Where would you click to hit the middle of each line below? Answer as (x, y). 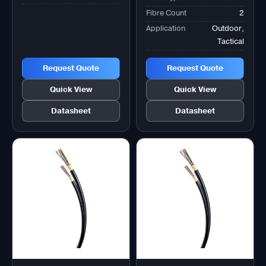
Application (166, 29)
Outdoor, (228, 29)
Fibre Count (166, 13)
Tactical (231, 42)
